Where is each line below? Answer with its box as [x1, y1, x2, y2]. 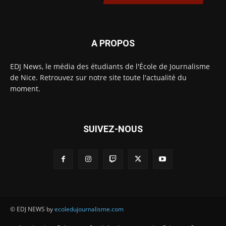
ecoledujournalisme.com [54, 205, 124, 214]
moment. [10, 84, 40, 94]
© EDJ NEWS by [10, 205, 54, 214]
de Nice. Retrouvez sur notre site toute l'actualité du [10, 73, 187, 83]
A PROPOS [91, 38, 135, 49]
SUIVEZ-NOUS [83, 124, 143, 135]
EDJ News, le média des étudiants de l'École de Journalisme [10, 62, 210, 72]
